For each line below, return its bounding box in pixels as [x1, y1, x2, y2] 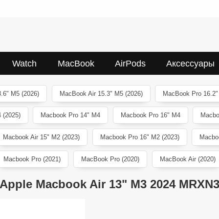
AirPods [114, 58, 146, 68]
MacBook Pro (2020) [81, 155, 139, 163]
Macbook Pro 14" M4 [41, 111, 101, 119]
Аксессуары [166, 58, 215, 68]
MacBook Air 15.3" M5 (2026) [59, 89, 143, 97]
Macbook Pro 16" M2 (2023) [100, 133, 179, 141]
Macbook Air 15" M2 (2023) [3, 133, 80, 141]
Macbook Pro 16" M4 [120, 111, 180, 119]
